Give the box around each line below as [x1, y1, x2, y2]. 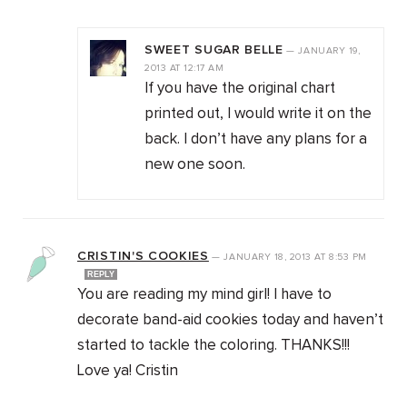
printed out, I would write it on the [144, 106, 372, 123]
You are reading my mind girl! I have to [77, 287, 332, 303]
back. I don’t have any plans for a [144, 132, 367, 148]
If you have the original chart [144, 81, 335, 97]
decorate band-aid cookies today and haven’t [77, 313, 383, 329]
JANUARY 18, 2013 [223, 253, 315, 263]
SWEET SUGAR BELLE [144, 44, 283, 57]
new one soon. [144, 157, 245, 174]
